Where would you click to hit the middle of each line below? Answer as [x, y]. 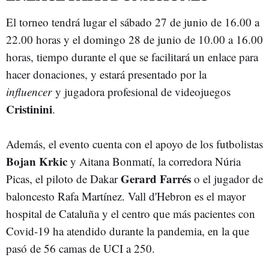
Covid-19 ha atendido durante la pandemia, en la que [128, 231]
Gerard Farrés [154, 179]
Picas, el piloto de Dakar [62, 179]
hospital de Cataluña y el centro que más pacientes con [131, 213]
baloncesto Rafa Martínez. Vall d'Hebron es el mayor [126, 196]
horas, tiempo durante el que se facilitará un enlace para [132, 57]
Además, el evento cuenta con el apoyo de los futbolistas [134, 144]
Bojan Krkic [37, 161]
